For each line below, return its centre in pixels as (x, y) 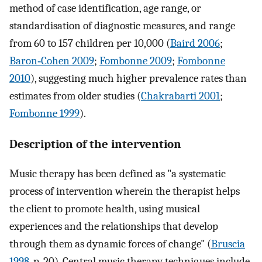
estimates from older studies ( (75, 96)
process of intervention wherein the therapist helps (125, 191)
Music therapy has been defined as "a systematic (118, 173)
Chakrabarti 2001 (180, 96)
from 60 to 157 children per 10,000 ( (90, 44)
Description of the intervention (95, 144)
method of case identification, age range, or (105, 8)
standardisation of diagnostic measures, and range (122, 26)
